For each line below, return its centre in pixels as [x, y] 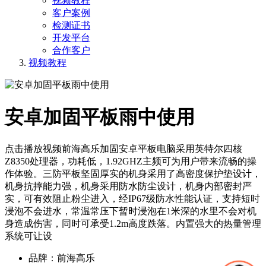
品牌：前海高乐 [62, 258]
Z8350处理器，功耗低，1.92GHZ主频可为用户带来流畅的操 [131, 161]
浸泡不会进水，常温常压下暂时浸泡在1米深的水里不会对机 [131, 211]
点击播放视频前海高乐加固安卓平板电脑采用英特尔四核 [123, 149]
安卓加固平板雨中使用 [100, 117]
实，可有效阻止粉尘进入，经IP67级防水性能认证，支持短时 [132, 199]
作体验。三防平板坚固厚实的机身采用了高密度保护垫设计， [133, 174]
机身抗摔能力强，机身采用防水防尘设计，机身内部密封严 [128, 186]
